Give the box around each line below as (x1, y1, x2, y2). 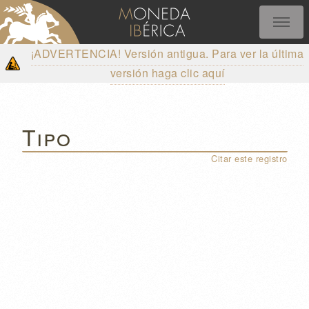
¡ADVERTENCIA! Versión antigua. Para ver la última (30, 46, 304, 61)
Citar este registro (211, 151, 288, 165)
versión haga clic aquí (110, 65, 225, 81)
